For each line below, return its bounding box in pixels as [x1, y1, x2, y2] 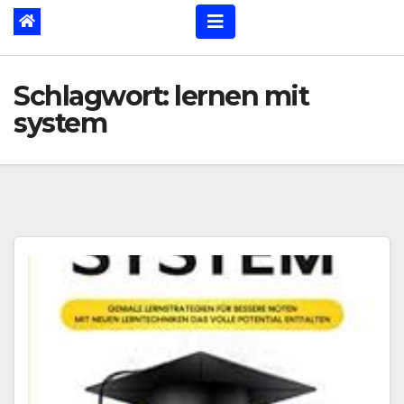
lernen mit [174, 78, 308, 113]
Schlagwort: [14, 78, 174, 113]
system [14, 106, 106, 140]
